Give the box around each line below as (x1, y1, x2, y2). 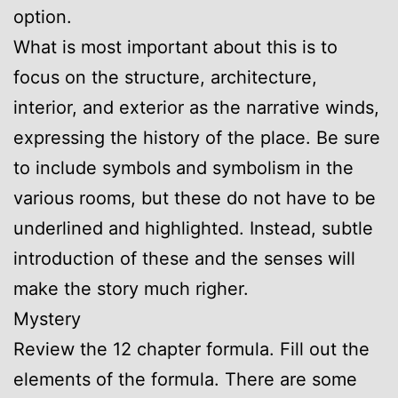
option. (13, 5, 72, 28)
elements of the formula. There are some (13, 368, 357, 390)
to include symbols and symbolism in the (13, 156, 354, 179)
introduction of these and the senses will (13, 247, 355, 269)
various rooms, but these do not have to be (13, 187, 376, 209)
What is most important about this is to (13, 36, 338, 58)
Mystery (13, 307, 81, 330)
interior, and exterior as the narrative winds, (13, 96, 379, 118)
